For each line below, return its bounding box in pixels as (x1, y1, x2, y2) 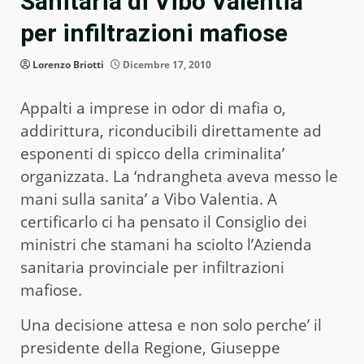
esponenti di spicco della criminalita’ (20, 143, 284, 165)
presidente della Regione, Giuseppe (20, 337, 280, 359)
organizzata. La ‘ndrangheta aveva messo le (20, 166, 338, 188)
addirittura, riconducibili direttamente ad (20, 120, 322, 142)
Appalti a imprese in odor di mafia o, (20, 97, 286, 119)
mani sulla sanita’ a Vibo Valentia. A (20, 188, 277, 210)
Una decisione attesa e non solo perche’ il (20, 314, 322, 336)
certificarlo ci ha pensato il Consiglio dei (20, 211, 307, 233)
